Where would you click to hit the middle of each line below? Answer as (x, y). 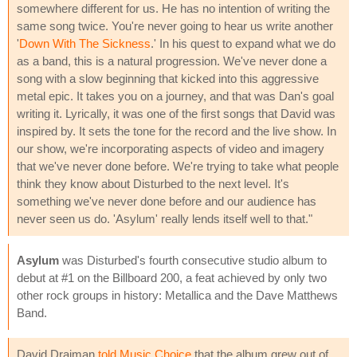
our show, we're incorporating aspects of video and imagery (171, 148)
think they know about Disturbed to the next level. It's (153, 183)
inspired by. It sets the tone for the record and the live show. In (177, 131)
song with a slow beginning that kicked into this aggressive (168, 78)
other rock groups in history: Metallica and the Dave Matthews (177, 295)
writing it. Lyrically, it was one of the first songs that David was (176, 113)
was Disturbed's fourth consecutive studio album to (193, 260)
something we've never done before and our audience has (167, 201)
